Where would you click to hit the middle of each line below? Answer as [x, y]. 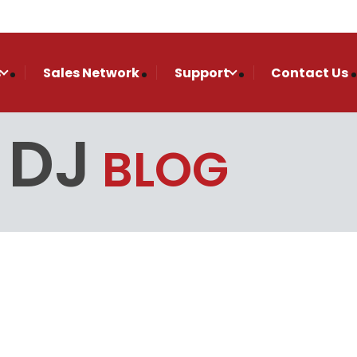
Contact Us [310, 73]
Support [202, 73]
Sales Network [91, 73]
